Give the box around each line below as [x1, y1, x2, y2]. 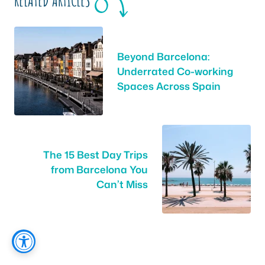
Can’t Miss [96, 176, 148, 191]
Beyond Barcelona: [117, 49, 209, 63]
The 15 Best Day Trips [43, 147, 148, 161]
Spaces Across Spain [117, 78, 221, 93]
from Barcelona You [51, 161, 148, 176]
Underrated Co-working [117, 63, 233, 78]
